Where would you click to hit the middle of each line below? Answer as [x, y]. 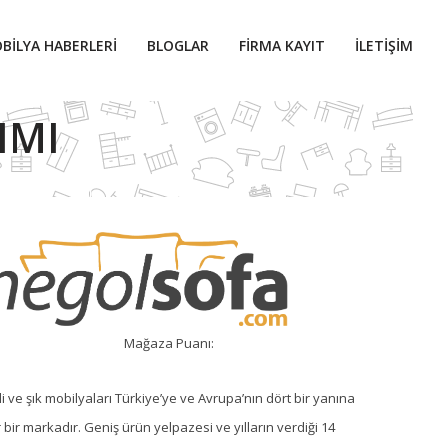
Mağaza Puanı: [169, 342]
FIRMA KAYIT [282, 45]
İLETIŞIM [384, 45]
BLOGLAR [178, 45]
